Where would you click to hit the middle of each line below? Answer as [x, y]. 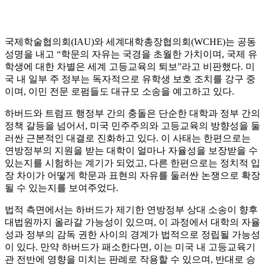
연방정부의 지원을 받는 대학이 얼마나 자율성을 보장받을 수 [131, 151]
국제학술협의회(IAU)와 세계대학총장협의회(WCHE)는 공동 [130, 42]
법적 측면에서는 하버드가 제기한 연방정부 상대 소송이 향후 [131, 210]
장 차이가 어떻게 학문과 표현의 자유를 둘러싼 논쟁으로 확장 [132, 176]
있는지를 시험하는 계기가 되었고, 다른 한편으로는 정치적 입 [132, 163]
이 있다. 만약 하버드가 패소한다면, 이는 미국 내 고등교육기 [130, 247]
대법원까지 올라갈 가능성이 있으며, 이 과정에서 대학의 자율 [132, 222]
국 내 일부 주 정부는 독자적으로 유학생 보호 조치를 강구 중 [130, 79]
